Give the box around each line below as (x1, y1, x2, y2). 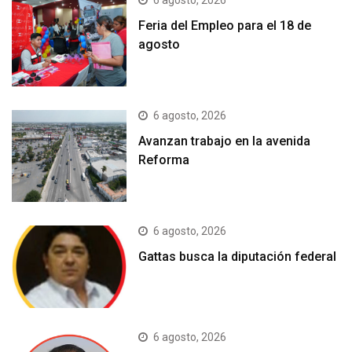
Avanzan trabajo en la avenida (138, 134, 311, 149)
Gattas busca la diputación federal (138, 249, 337, 265)
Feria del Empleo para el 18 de (138, 18, 312, 34)
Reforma (138, 152, 190, 168)
